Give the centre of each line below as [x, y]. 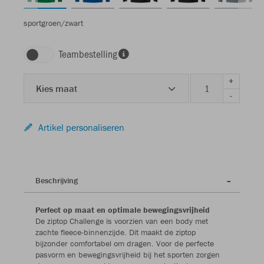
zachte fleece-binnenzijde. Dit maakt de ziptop [115, 232]
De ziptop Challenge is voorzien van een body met [122, 221]
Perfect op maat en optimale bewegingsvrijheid [123, 209]
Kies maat [57, 88]
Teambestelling [88, 53]
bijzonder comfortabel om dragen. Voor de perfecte [125, 243]
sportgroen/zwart [53, 23]
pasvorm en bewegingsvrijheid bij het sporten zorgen [128, 254]
